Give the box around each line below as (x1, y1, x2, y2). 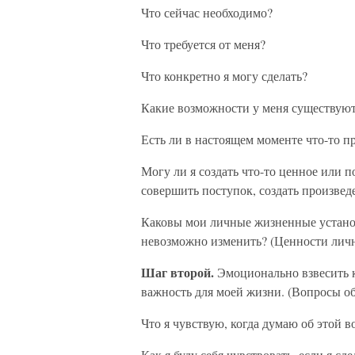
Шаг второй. (141, 263, 214, 281)
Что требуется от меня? (141, 36, 265, 52)
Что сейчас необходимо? (141, 4, 273, 21)
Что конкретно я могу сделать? (141, 67, 307, 84)
